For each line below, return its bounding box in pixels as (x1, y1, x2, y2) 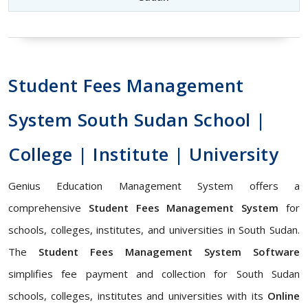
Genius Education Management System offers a (8, 179, 300, 192)
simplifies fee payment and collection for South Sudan (8, 267, 300, 280)
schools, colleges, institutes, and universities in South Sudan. (8, 223, 300, 236)
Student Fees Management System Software (38, 245, 300, 258)
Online (267, 289, 300, 302)
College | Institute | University (8, 142, 278, 166)
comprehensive (8, 201, 89, 214)
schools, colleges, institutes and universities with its (8, 289, 267, 302)
